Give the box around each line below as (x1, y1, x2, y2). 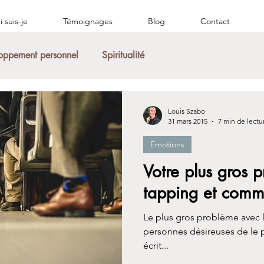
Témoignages (63, 16, 113, 27)
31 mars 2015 (168, 117, 207, 126)
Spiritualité (102, 49, 144, 61)
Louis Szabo (168, 107, 205, 115)
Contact (200, 16, 230, 27)
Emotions (150, 139, 184, 150)
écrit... (143, 240, 169, 251)
